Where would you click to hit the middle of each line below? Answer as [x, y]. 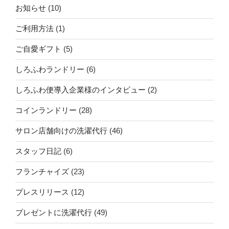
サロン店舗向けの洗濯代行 [61, 131]
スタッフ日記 [38, 151]
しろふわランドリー [50, 70]
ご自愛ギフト [38, 49]
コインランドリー [46, 110]
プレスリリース [42, 192]
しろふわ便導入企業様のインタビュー [81, 90]
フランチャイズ [42, 172]
